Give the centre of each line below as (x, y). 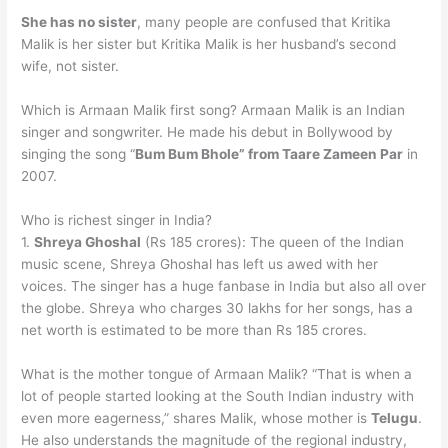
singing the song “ (78, 154)
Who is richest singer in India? (117, 220)
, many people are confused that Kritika (264, 22)
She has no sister (79, 22)
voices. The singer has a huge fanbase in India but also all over (224, 286)
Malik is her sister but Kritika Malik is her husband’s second (209, 44)
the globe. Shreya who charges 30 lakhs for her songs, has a (217, 308)
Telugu (395, 418)
